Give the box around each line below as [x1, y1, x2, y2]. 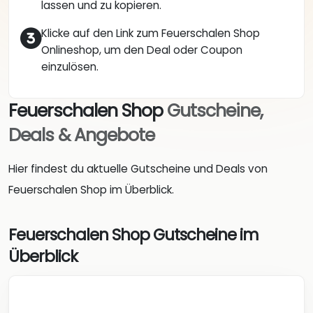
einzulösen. [41, 59, 99, 75]
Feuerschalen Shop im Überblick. [8, 182, 174, 198]
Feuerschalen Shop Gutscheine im [8, 223, 259, 246]
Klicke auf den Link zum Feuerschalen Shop [41, 26, 260, 41]
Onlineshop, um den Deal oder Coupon [41, 43, 242, 58]
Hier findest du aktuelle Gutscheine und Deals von [8, 161, 268, 177]
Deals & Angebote [8, 123, 154, 148]
